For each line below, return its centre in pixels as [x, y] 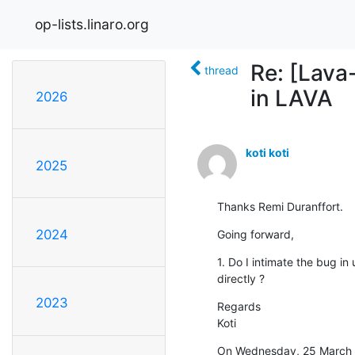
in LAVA [292, 98]
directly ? [241, 278]
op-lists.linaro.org [92, 24]
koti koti [267, 152]
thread [221, 70]
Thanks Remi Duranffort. [280, 206]
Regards [239, 306]
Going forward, [256, 234]
